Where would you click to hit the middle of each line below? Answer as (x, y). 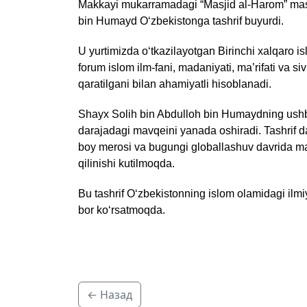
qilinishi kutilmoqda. (126, 164)
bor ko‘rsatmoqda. (122, 210)
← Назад (110, 295)
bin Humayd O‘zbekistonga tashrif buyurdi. (181, 21)
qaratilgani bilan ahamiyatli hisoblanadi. (175, 84)
